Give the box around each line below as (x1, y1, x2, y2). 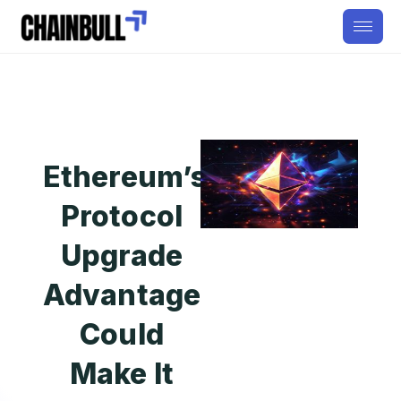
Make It (70, 356, 174, 391)
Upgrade (61, 238, 183, 273)
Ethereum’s (43, 159, 208, 194)
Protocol (61, 199, 183, 234)
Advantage (43, 277, 200, 312)
